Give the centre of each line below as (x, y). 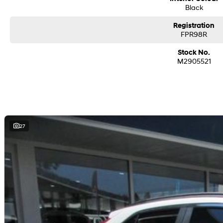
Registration (194, 26)
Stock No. (194, 53)
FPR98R (194, 34)
